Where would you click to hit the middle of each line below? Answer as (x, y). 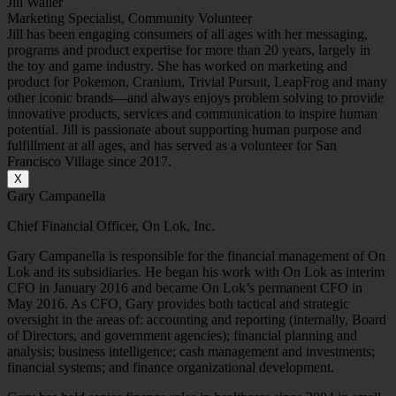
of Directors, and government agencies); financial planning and (182, 335)
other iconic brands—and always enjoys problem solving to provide (195, 97)
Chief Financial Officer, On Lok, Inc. (111, 225)
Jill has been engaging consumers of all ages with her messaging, (187, 34)
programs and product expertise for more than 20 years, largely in (189, 49)
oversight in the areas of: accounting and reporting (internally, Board (197, 319)
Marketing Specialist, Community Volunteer (129, 18)
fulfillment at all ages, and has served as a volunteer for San (172, 145)
